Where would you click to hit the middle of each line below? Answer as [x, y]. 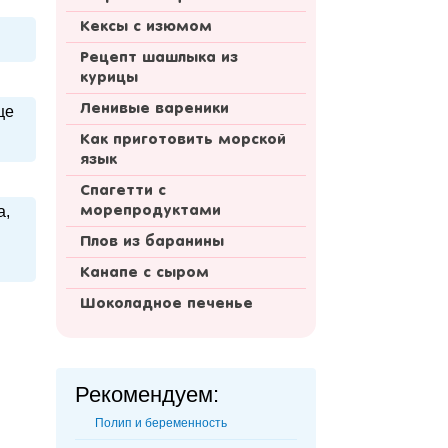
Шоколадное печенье [166, 304]
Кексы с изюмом [146, 27]
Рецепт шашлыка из [159, 58]
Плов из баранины [152, 242]
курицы [109, 78]
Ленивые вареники [154, 109]
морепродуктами [150, 211]
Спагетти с [123, 191]
